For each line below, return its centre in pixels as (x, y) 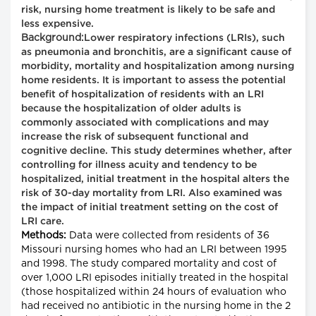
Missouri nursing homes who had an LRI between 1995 (154, 250)
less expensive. (57, 24)
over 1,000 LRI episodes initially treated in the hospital (155, 278)
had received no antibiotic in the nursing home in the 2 (156, 306)
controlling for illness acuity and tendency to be (139, 165)
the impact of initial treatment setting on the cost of (150, 208)
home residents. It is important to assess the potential (153, 81)
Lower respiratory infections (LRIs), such (184, 38)
